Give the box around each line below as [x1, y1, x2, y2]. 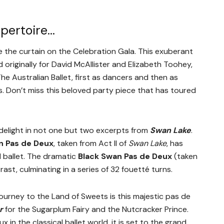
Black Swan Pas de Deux [78, 151, 172, 162]
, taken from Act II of [53, 138, 128, 149]
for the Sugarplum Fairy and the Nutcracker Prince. [3, 204, 188, 215]
